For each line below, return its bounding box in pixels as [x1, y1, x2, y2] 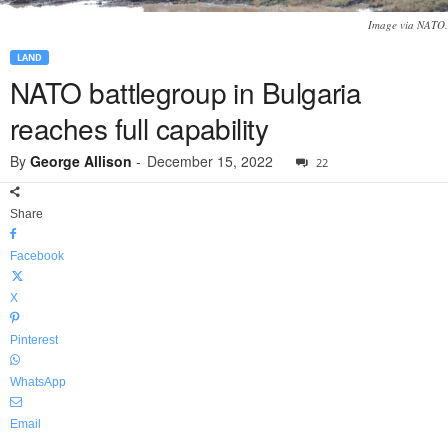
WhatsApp [10, 374, 66, 389]
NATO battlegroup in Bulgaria [10, 71, 362, 112]
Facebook [10, 248, 64, 263]
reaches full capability [10, 107, 269, 148]
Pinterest [10, 332, 58, 347]
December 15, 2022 [147, 150, 273, 171]
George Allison [30, 150, 132, 171]
